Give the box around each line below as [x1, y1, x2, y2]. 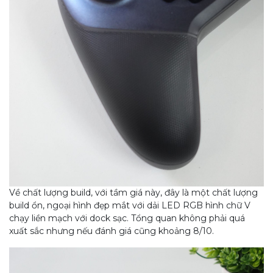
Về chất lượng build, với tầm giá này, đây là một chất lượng [9, 187, 258, 199]
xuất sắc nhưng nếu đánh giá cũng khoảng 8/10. [9, 225, 214, 237]
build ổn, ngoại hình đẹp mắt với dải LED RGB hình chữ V [9, 200, 250, 211]
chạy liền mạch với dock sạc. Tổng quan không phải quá [9, 213, 245, 224]
